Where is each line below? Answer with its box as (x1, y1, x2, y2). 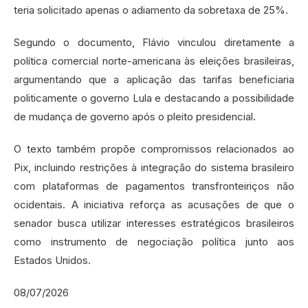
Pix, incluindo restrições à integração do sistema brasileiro (14, 160, 294, 174)
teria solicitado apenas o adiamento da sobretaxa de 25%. (14, 3, 288, 16)
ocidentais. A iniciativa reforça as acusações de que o (14, 197, 294, 211)
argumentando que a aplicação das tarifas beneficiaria (14, 72, 294, 86)
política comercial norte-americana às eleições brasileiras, (14, 54, 294, 67)
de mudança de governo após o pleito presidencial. (14, 109, 256, 123)
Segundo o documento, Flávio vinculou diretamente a (14, 35, 294, 49)
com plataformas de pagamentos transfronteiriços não (14, 179, 294, 192)
